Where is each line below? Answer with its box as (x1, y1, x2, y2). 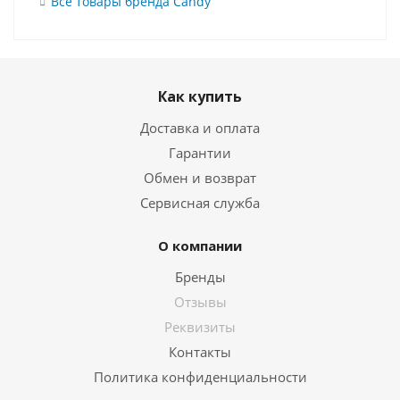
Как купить (158, 87, 242, 107)
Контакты (169, 343, 231, 362)
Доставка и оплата (140, 119, 260, 137)
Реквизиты (164, 318, 236, 337)
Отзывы (173, 293, 227, 312)
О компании (158, 237, 242, 255)
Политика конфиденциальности (93, 368, 307, 387)
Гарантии (169, 144, 231, 162)
